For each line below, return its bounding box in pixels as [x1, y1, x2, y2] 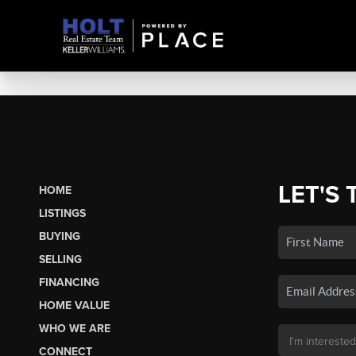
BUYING [38, 229, 80, 243]
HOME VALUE [38, 298, 110, 312]
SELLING [38, 252, 82, 266]
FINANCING [38, 275, 99, 289]
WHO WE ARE [38, 321, 110, 335]
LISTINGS [38, 206, 86, 220]
